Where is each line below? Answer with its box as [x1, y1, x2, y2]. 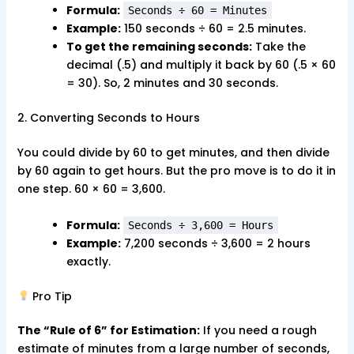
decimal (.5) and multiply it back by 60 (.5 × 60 [66, 57, 336, 73]
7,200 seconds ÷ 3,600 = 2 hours [120, 235, 311, 251]
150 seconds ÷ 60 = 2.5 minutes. [120, 21, 306, 37]
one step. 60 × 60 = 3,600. [17, 181, 165, 198]
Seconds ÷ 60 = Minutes [127, 4, 267, 17]
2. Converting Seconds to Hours [17, 110, 200, 126]
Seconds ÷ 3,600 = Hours [127, 218, 273, 232]
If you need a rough [199, 322, 317, 338]
